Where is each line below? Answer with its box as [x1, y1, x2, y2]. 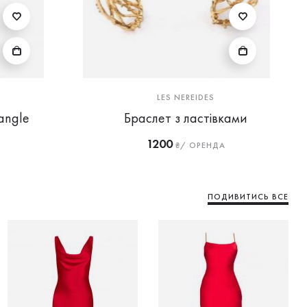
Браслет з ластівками [124, 109, 247, 127]
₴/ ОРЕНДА [172, 140, 225, 151]
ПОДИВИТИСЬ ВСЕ [208, 191, 288, 202]
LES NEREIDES [157, 92, 214, 103]
